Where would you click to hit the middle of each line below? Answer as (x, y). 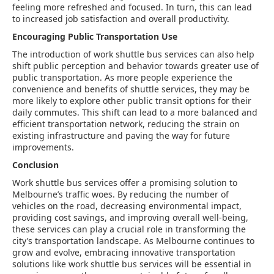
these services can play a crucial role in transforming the (129, 229)
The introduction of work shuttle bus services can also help (133, 54)
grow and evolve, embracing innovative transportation (124, 252)
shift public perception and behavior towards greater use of (135, 66)
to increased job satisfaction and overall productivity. (121, 19)
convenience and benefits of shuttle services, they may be (131, 89)
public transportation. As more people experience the (122, 77)
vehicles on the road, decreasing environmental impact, (127, 206)
